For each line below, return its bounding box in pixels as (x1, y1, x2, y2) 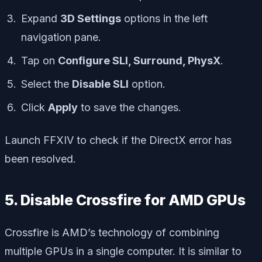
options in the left (121, 12, 208, 25)
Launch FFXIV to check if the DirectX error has (5, 134, 232, 147)
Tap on (21, 54, 58, 67)
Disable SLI (72, 78, 129, 91)
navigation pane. (21, 31, 101, 44)
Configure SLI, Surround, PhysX (58, 54, 220, 67)
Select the (21, 78, 72, 91)
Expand (21, 12, 60, 25)
